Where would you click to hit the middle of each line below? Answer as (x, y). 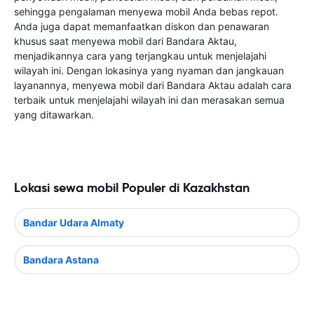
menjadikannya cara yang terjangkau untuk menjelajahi (140, 56)
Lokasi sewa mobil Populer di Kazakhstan (132, 187)
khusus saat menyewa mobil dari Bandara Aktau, (125, 41)
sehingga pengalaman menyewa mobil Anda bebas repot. (146, 12)
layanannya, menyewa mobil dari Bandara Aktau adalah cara (153, 85)
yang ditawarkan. (54, 115)
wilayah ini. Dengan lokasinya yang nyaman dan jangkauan (149, 70)
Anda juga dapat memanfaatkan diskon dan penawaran (142, 26)
